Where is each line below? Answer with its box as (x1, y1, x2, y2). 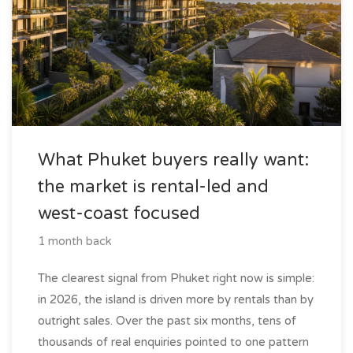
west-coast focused (38, 203, 200, 224)
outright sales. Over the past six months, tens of (38, 313, 296, 328)
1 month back (38, 233, 112, 248)
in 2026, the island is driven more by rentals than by (38, 292, 314, 307)
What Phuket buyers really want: (38, 149, 309, 170)
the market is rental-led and (38, 176, 269, 197)
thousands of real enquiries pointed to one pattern (38, 334, 309, 349)
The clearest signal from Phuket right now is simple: (38, 270, 314, 285)
